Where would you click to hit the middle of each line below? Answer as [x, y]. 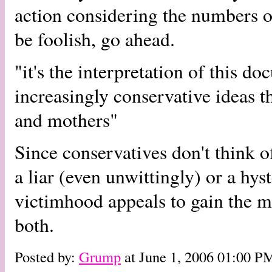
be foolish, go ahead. [95, 39]
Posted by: [47, 257]
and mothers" [66, 120]
